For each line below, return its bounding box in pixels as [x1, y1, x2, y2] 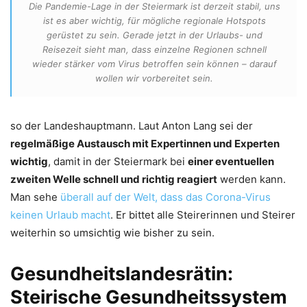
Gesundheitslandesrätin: [10, 262, 233, 285]
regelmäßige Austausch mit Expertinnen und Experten [10, 136, 280, 150]
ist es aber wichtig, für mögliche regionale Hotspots [42, 14, 266, 26]
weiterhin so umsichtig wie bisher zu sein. [10, 225, 214, 239]
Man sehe [10, 190, 60, 204]
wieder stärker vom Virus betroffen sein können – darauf [32, 58, 277, 69]
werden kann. [217, 172, 286, 186]
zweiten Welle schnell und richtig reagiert [10, 172, 217, 186]
